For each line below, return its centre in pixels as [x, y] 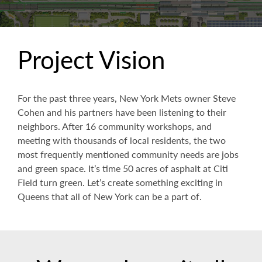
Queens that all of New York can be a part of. [110, 196]
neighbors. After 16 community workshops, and [115, 126]
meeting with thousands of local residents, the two [122, 140]
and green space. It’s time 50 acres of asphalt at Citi [123, 168]
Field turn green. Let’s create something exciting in [120, 182]
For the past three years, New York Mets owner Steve [127, 98]
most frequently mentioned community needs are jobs [128, 154]
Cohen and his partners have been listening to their [122, 112]
